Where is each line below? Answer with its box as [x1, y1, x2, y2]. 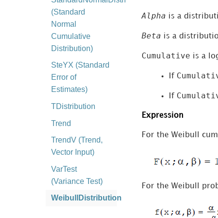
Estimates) [51, 85, 88, 94]
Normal [51, 19, 76, 28]
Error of [51, 73, 76, 82]
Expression [141, 112, 183, 120]
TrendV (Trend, [51, 136, 103, 145]
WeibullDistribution [51, 194, 122, 202]
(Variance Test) [51, 177, 103, 185]
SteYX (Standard [51, 61, 109, 70]
